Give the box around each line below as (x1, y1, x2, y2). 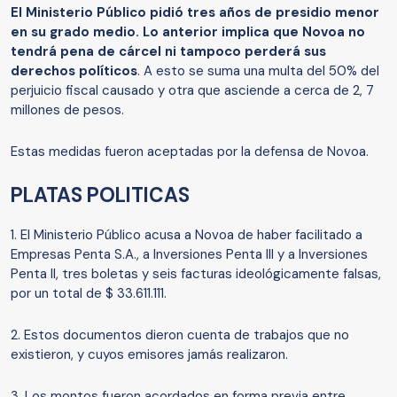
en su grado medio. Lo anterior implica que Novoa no (11, 23, 365, 42)
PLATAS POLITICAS (11, 183, 190, 209)
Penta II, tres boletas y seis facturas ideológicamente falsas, (11, 265, 381, 284)
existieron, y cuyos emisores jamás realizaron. (11, 346, 288, 364)
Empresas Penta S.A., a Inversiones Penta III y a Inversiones (11, 245, 368, 264)
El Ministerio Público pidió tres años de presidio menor (11, 4, 379, 22)
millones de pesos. (11, 101, 124, 120)
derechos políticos (11, 62, 137, 81)
